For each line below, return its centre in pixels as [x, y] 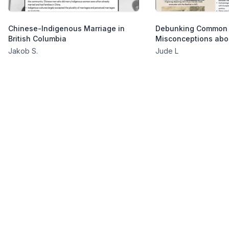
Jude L [167, 51]
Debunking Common [191, 28]
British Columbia [37, 39]
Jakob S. [23, 51]
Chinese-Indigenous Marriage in [66, 28]
